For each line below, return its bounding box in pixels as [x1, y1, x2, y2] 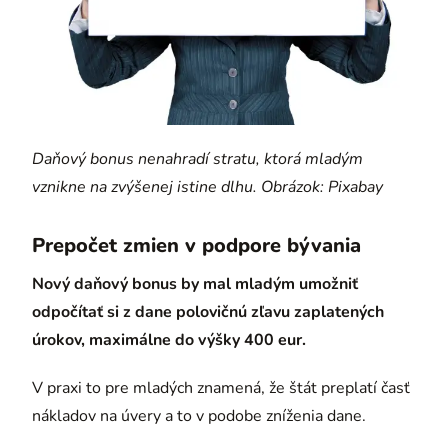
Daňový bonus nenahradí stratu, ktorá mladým [32, 147, 363, 170]
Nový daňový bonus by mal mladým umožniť [32, 272, 358, 295]
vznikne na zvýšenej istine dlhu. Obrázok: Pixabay [32, 175, 383, 198]
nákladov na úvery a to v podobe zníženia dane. [32, 404, 366, 427]
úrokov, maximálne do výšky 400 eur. [32, 328, 306, 351]
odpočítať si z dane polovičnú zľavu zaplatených [32, 300, 384, 323]
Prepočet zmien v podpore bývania [32, 231, 361, 259]
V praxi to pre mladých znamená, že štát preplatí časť [32, 376, 410, 399]
